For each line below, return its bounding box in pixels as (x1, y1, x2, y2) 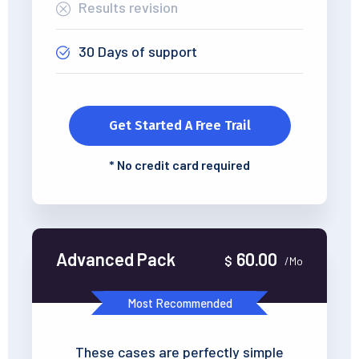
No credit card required (115, 157, 250, 173)
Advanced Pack (56, 248, 175, 270)
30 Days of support (79, 42, 197, 61)
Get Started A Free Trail (108, 118, 251, 134)
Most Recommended (127, 296, 232, 311)
